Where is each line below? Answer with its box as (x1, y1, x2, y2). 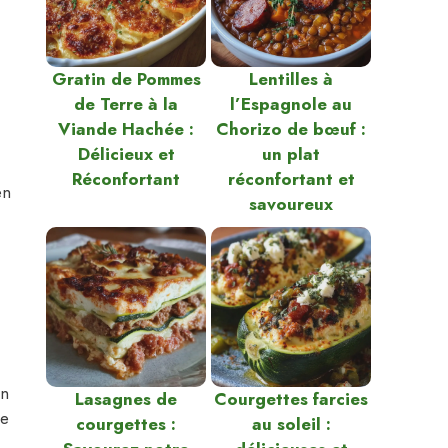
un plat (262, 142, 320, 166)
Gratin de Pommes (51, 67, 201, 91)
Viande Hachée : (58, 117, 194, 141)
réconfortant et (227, 167, 355, 191)
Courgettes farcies (214, 387, 368, 411)
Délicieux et (77, 142, 175, 166)
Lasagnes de (75, 387, 177, 411)
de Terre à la (74, 92, 178, 116)
